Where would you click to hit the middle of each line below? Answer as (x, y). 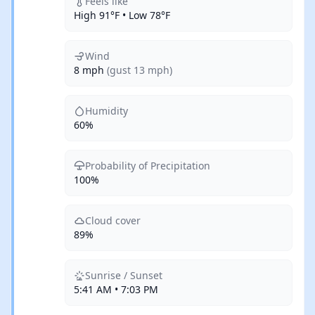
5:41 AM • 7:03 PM (116, 289)
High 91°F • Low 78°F (122, 15)
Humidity (107, 111)
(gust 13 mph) (140, 70)
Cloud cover (113, 220)
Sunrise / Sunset (124, 275)
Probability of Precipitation (148, 166)
